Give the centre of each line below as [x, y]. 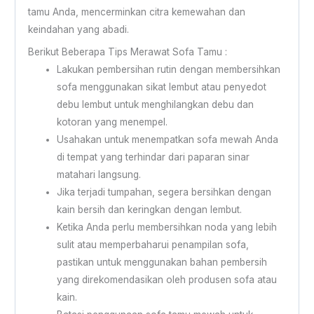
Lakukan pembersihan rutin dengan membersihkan [168, 69]
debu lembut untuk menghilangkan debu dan [155, 104]
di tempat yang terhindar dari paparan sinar [153, 157]
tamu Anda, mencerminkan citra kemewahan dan [136, 12]
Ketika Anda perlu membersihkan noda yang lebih [166, 227]
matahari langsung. [98, 174]
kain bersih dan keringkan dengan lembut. [149, 209]
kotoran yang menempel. [112, 122]
